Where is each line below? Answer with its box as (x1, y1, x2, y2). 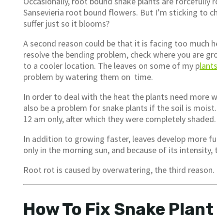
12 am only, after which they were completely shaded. (23, 113, 216, 125)
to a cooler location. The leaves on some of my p (23, 60, 200, 72)
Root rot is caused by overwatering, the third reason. (23, 164, 215, 176)
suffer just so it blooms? (23, 18, 111, 30)
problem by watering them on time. (23, 71, 153, 83)
